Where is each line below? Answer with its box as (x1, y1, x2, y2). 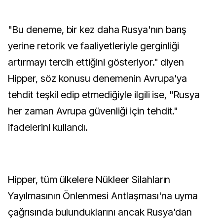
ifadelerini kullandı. (8, 121, 88, 133)
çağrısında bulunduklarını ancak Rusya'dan (8, 206, 192, 218)
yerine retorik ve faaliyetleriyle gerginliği (8, 40, 180, 52)
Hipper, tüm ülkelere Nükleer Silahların (8, 174, 171, 185)
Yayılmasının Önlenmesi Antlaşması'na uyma (8, 190, 198, 202)
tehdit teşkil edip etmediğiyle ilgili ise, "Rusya (8, 89, 200, 101)
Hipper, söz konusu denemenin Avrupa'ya (8, 73, 187, 84)
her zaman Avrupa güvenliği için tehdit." (8, 105, 179, 117)
